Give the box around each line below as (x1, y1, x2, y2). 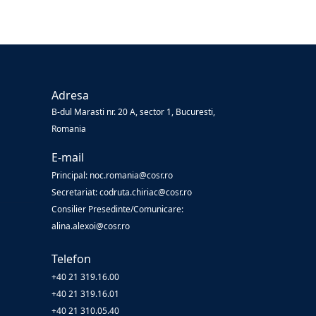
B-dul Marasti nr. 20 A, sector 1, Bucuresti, (51, 106, 215, 118)
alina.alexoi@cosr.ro (51, 220, 130, 232)
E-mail (51, 150, 84, 165)
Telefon (51, 251, 91, 267)
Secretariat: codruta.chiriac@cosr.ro (51, 186, 192, 198)
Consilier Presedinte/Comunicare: (51, 203, 183, 215)
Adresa (51, 87, 89, 103)
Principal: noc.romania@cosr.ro (51, 169, 173, 181)
